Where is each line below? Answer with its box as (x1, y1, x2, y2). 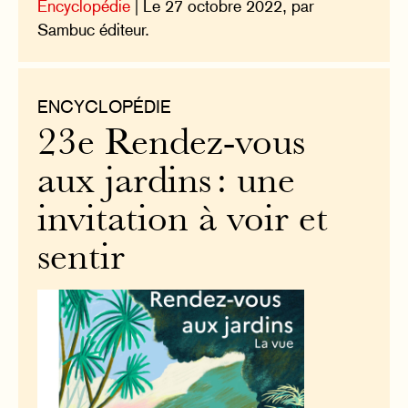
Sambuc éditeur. (37, 20, 150, 40)
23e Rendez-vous (37, 127, 306, 164)
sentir (37, 242, 126, 279)
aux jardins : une (37, 166, 296, 202)
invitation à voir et (37, 204, 329, 240)
